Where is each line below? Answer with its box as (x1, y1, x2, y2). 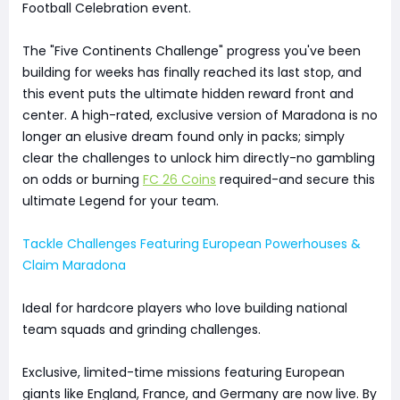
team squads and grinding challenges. (22, 320, 261, 338)
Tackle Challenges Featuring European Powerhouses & (22, 234, 361, 253)
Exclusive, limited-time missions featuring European (22, 362, 345, 381)
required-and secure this (216, 170, 375, 188)
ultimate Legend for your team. (22, 191, 219, 210)
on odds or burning (22, 170, 143, 188)
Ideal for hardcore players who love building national (22, 298, 347, 317)
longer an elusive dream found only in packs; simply (22, 127, 345, 146)
